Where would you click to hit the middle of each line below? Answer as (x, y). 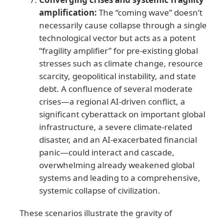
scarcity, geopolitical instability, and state (118, 76)
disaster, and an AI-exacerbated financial (118, 139)
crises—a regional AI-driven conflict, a (112, 101)
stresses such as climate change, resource (121, 63)
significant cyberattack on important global (122, 114)
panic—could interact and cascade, (107, 152)
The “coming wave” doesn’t (150, 12)
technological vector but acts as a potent (117, 38)
